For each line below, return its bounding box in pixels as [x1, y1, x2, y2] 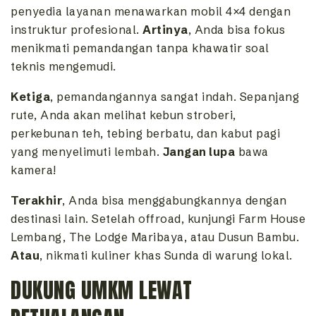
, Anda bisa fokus [188, 22, 285, 37]
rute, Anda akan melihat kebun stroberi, [11, 107, 236, 122]
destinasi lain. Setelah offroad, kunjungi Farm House [11, 211, 305, 226]
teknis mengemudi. [11, 59, 116, 73]
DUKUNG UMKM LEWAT [11, 274, 193, 306]
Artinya [142, 22, 188, 37]
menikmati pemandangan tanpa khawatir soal [11, 40, 269, 55]
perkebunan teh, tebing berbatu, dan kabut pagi [11, 126, 280, 140]
